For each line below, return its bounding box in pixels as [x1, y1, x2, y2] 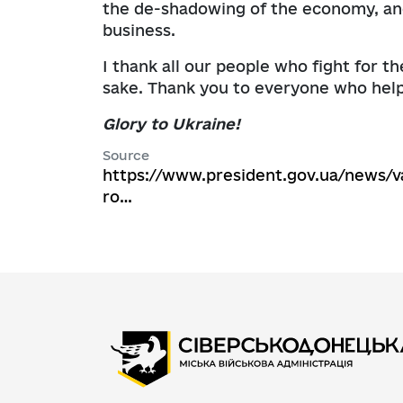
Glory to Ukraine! [103, 115, 240, 133]
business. [103, 22, 175, 40]
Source [103, 148, 149, 164]
